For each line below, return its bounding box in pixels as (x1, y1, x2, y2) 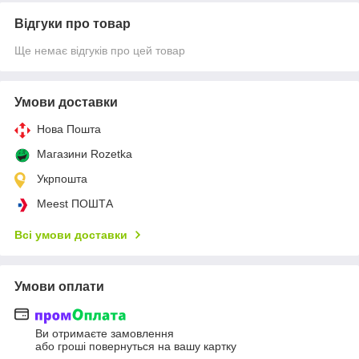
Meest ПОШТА (37, 197, 113, 211)
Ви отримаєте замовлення (35, 326, 174, 340)
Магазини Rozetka (37, 147, 132, 161)
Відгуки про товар (14, 17, 131, 31)
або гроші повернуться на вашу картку (35, 339, 236, 353)
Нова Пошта (37, 123, 101, 136)
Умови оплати (14, 280, 104, 294)
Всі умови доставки (14, 228, 127, 242)
